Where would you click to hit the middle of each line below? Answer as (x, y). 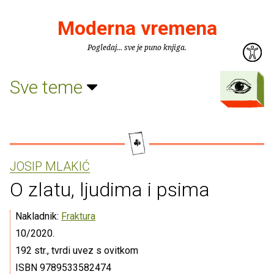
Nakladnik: (38, 216)
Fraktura (78, 216)
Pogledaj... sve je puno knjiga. (137, 47)
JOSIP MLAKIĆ (50, 166)
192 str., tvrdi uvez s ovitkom (77, 250)
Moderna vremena (137, 28)
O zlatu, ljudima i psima (110, 190)
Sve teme (48, 87)
